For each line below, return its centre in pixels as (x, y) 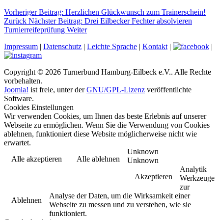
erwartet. (17, 142)
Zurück (15, 21)
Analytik (193, 169)
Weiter (77, 29)
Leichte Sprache (112, 46)
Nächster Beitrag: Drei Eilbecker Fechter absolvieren (110, 21)
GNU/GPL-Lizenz (116, 89)
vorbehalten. (23, 81)
